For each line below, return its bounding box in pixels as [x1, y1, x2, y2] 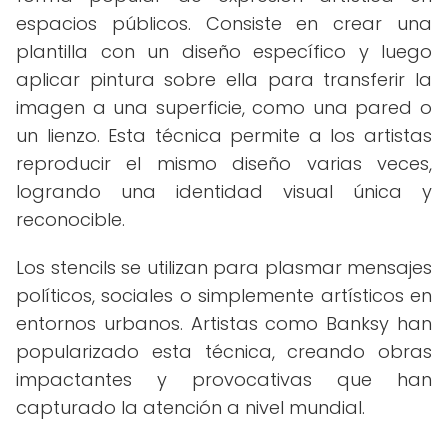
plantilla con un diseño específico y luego [16, 39, 432, 64]
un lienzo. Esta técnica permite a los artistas [16, 123, 432, 148]
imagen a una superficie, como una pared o [16, 95, 432, 120]
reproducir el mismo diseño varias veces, [16, 151, 432, 176]
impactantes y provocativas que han [16, 367, 432, 392]
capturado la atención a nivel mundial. [16, 395, 365, 420]
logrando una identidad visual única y [16, 179, 432, 204]
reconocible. [16, 207, 125, 232]
